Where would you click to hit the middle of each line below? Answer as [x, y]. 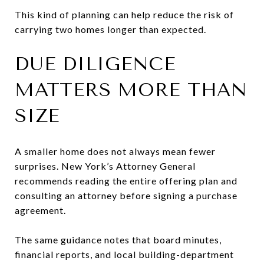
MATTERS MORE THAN [131, 90]
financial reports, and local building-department [124, 254]
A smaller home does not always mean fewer [115, 151]
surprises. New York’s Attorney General [105, 166]
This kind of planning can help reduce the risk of [124, 14]
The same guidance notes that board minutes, [118, 239]
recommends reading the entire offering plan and [126, 180]
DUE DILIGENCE [95, 64]
